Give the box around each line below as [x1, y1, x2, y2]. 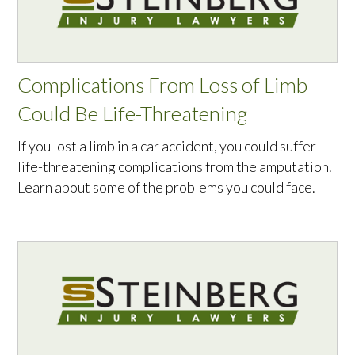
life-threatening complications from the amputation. [17, 158, 333, 176]
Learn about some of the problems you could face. [17, 178, 316, 197]
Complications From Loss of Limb [17, 72, 308, 98]
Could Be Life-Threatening [17, 101, 248, 127]
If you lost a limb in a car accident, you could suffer [17, 137, 317, 155]
